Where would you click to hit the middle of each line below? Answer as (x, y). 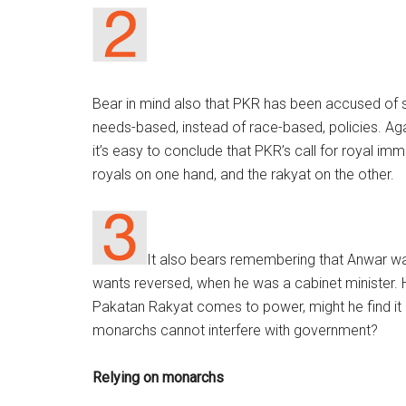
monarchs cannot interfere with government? (235, 330)
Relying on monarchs (158, 377)
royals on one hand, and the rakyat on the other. (243, 174)
